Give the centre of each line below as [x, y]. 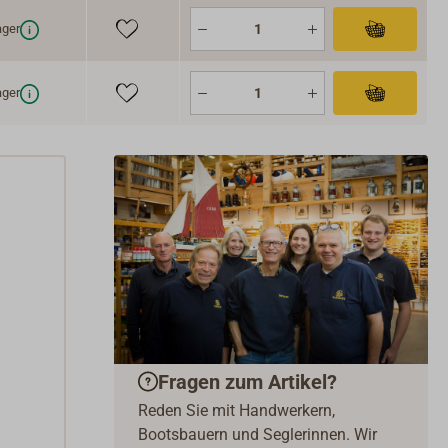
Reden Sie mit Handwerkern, [236, 411]
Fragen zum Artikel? [247, 381]
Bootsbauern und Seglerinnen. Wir [257, 435]
